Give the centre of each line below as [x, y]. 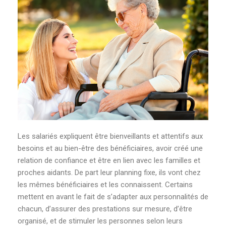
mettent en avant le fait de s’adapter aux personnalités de [113, 197]
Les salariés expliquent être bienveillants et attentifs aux [110, 136]
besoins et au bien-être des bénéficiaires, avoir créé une [110, 149]
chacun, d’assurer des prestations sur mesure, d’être [105, 209]
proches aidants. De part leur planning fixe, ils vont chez [109, 173]
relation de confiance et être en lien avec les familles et [109, 161]
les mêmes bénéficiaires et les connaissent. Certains [105, 185]
